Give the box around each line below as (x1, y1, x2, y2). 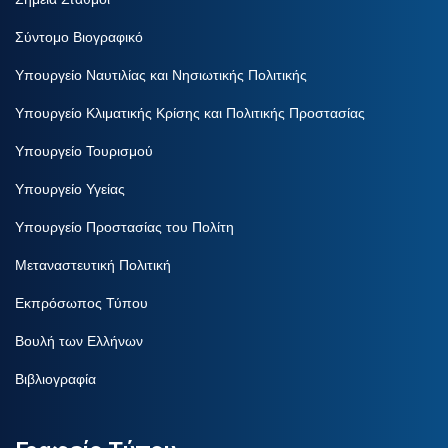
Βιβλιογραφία (15, 369, 96, 388)
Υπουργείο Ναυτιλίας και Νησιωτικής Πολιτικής (15, 65, 307, 84)
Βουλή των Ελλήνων (15, 331, 143, 350)
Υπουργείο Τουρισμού (15, 141, 153, 160)
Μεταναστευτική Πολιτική (15, 255, 171, 274)
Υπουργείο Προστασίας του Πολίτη (15, 217, 234, 236)
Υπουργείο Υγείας (15, 179, 125, 198)
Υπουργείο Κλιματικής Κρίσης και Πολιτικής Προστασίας (15, 103, 365, 122)
